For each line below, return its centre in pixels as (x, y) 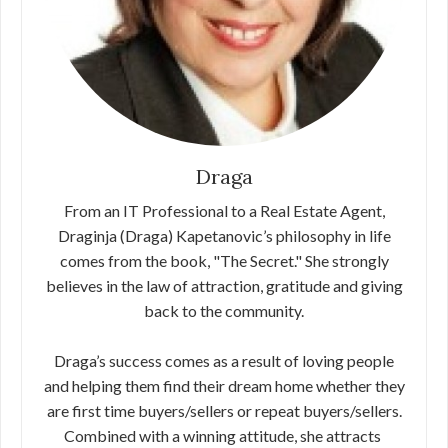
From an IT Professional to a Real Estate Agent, (224, 210)
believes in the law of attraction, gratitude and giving (224, 285)
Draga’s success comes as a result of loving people (224, 360)
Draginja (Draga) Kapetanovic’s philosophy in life (224, 235)
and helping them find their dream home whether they (224, 385)
